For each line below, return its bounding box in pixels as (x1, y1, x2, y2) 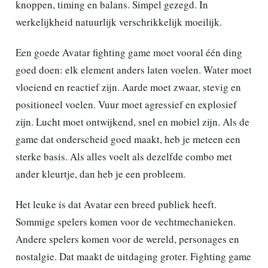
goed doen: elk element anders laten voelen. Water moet (16, 62, 252, 77)
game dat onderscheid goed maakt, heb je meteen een (16, 132, 240, 146)
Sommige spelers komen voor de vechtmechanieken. (16, 214, 236, 229)
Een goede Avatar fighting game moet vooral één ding (16, 45, 242, 59)
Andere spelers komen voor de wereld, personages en (16, 232, 239, 246)
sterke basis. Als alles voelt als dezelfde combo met (16, 149, 232, 163)
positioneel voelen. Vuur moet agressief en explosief (16, 97, 237, 111)
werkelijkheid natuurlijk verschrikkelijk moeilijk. (16, 14, 222, 29)
